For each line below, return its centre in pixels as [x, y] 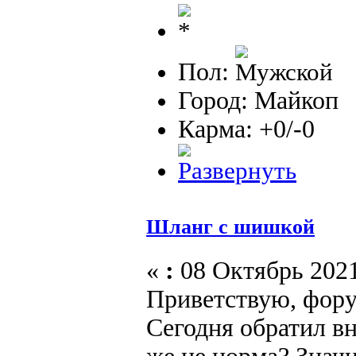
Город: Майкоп [258, 100]
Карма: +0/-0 [246, 129]
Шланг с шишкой [230, 226]
